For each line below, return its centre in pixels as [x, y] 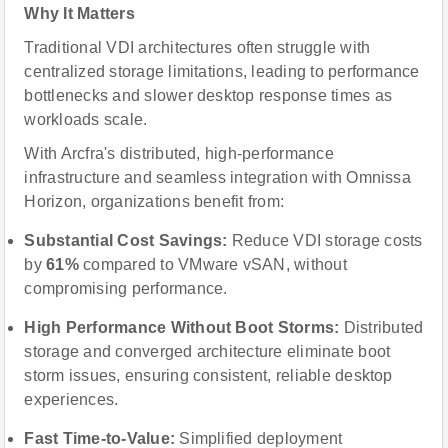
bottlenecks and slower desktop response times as [208, 95]
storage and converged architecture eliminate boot [207, 351]
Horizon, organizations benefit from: [154, 201]
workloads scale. [86, 119]
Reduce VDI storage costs [327, 240]
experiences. [71, 399]
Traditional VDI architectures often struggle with [197, 47]
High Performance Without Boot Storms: [184, 327]
